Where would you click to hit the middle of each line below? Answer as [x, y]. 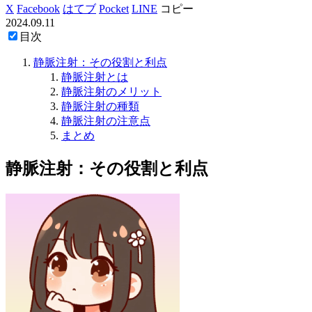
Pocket [114, 8]
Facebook [38, 8]
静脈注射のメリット [111, 91]
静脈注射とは [95, 77]
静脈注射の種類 [100, 106]
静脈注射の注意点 [106, 120]
